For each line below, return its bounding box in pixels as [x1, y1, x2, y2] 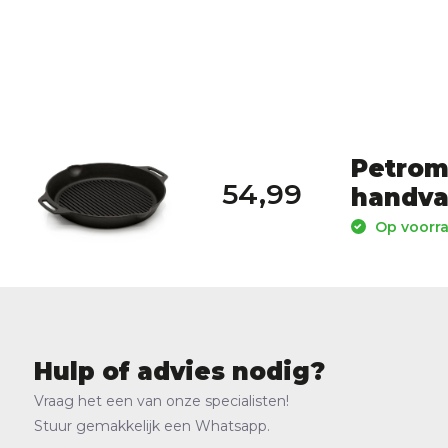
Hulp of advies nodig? [33, 357, 325, 387]
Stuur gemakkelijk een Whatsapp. [33, 417, 270, 436]
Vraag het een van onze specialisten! [33, 392, 289, 411]
